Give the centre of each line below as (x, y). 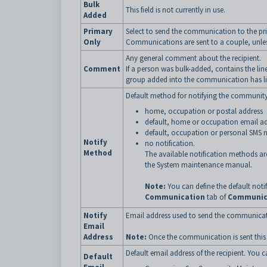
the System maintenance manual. (198, 165)
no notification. (170, 143)
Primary (98, 31)
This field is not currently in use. (176, 10)
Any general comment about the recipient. (193, 58)
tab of (216, 197)
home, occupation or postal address (204, 111)
